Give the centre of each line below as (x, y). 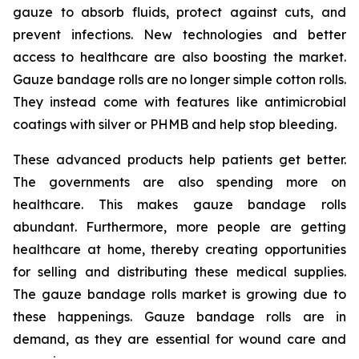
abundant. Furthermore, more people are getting (179, 227)
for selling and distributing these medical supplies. (179, 272)
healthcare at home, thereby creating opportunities (179, 250)
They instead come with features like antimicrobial (179, 102)
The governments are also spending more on (179, 182)
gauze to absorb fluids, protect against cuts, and (179, 12)
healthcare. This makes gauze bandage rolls (179, 205)
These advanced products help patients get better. (179, 160)
